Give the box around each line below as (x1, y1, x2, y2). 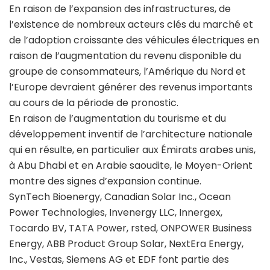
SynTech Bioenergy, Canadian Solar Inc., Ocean (9, 190, 231, 204)
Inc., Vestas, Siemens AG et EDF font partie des (9, 253, 229, 266)
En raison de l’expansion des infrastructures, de (9, 2, 231, 16)
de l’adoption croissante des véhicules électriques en (9, 33, 259, 47)
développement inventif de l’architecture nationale (9, 127, 253, 141)
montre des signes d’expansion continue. (9, 174, 201, 188)
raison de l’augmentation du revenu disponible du (9, 49, 241, 63)
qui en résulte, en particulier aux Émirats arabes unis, (9, 143, 256, 157)
